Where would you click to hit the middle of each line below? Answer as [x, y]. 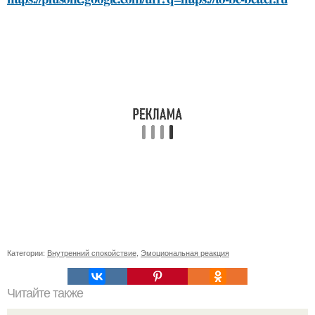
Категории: [27, 252]
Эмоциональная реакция [185, 252]
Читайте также [45, 293]
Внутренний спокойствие [92, 252]
